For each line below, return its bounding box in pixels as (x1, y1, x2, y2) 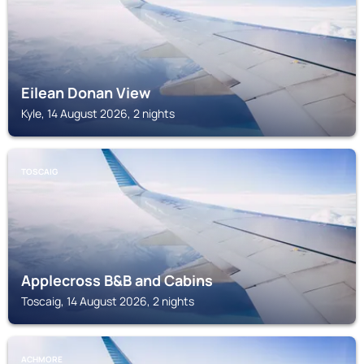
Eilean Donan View (21, 83, 150, 102)
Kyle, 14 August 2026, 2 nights (21, 106, 175, 121)
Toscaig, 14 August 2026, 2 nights (21, 293, 194, 309)
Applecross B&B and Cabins (21, 271, 213, 290)
